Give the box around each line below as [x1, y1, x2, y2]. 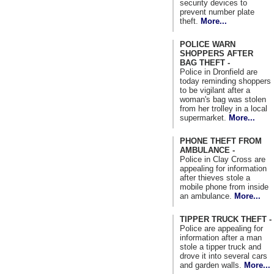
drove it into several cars [180, 251, 267, 261]
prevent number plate [180, 7, 254, 17]
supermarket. [180, 113, 229, 122]
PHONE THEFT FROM [180, 136, 262, 146]
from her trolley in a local [180, 103, 267, 113]
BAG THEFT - [180, 57, 230, 67]
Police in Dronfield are [180, 67, 257, 76]
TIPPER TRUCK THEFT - [180, 214, 272, 224]
